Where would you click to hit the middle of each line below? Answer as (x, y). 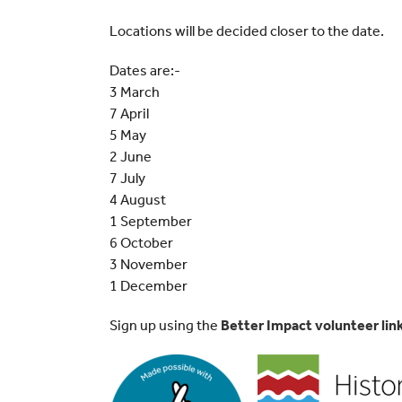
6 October (141, 243)
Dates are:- (145, 71)
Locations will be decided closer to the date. (247, 31)
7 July (127, 179)
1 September (151, 222)
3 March (135, 92)
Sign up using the (165, 326)
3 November (149, 265)
